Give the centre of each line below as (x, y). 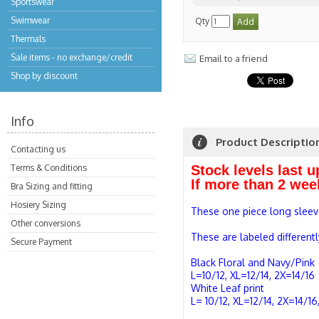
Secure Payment (41, 242)
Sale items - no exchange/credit (72, 57)
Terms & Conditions (49, 168)
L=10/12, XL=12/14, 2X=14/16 (253, 275)
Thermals (28, 39)
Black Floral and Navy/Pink (253, 262)
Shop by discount (44, 76)
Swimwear (30, 20)
